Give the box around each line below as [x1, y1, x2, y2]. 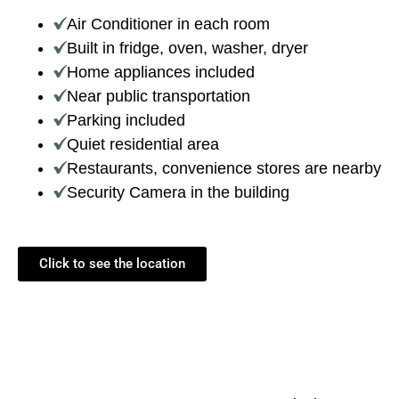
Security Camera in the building [67, 183, 289, 202]
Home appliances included [67, 63, 255, 82]
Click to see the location [39, 256, 185, 273]
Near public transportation [67, 87, 250, 106]
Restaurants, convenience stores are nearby [67, 159, 381, 178]
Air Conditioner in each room [67, 15, 270, 34]
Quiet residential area [67, 135, 219, 154]
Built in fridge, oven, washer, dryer [67, 39, 308, 58]
